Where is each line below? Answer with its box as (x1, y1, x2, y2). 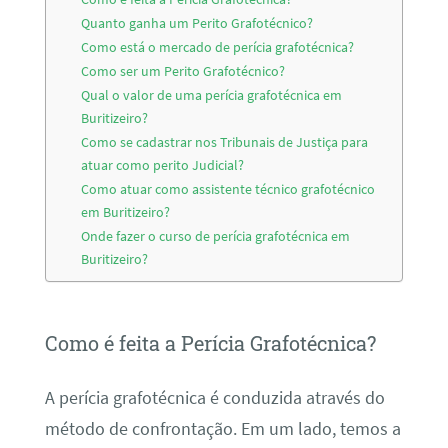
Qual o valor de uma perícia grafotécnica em (81, 86, 343, 105)
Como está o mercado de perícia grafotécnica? (81, 38, 355, 57)
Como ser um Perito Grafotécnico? (81, 62, 286, 81)
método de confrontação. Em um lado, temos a (44, 417, 401, 440)
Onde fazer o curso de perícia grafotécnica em (81, 227, 351, 246)
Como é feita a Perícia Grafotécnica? (44, 330, 376, 357)
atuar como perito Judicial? (81, 156, 245, 175)
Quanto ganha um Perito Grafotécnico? (81, 14, 314, 33)
